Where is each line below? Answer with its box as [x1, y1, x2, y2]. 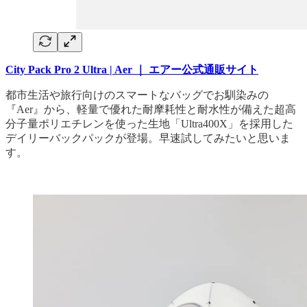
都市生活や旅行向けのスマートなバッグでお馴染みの [5, 88, 269, 101]
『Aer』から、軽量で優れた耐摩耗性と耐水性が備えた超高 [5, 103, 296, 115]
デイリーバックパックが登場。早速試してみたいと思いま [5, 132, 291, 144]
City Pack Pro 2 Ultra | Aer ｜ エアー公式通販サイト [5, 63, 258, 75]
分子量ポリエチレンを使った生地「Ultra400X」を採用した [5, 117, 293, 130]
